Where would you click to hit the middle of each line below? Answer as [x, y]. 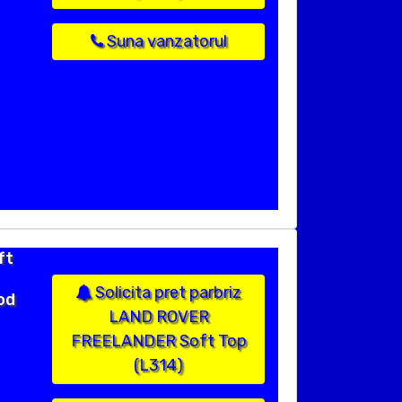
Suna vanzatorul [165, 42]
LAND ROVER [158, 317]
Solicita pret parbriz [166, 293]
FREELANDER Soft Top [158, 341]
